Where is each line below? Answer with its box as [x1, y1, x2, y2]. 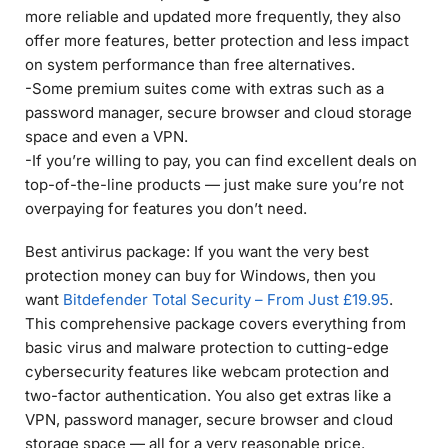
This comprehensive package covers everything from [25, 314, 406, 334]
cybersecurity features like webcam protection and [25, 362, 389, 382]
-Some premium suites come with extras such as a [25, 79, 384, 99]
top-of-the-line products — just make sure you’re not [25, 175, 404, 195]
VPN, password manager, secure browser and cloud [25, 410, 393, 430]
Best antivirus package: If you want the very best [25, 242, 369, 262]
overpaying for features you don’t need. [25, 199, 307, 219]
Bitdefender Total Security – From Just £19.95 [63, 290, 389, 310]
